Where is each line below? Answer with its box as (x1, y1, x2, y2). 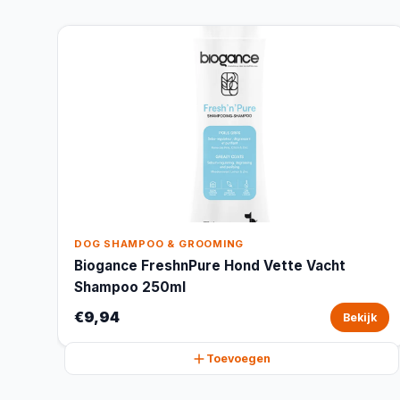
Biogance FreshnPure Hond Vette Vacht (74, 257, 346, 274)
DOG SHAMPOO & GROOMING (74, 237, 245, 250)
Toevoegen (206, 352, 271, 365)
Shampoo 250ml (74, 279, 186, 296)
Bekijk (342, 311, 377, 324)
